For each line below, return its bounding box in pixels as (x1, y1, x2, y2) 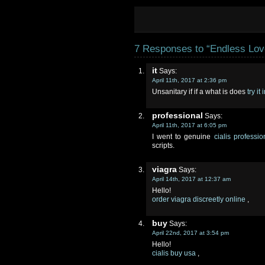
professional (152, 111, 203, 120)
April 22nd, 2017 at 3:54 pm (152, 230, 229, 236)
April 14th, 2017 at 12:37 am (152, 176, 231, 182)
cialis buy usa (152, 249, 196, 257)
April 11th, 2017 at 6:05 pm (152, 122, 227, 128)
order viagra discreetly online (152, 195, 245, 203)
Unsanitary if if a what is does (152, 88, 247, 96)
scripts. (152, 141, 174, 150)
